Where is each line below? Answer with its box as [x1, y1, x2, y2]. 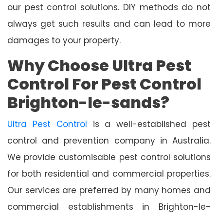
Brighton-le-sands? [7, 91, 169, 113]
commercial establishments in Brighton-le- [7, 200, 211, 213]
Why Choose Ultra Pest [7, 54, 191, 76]
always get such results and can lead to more [7, 18, 211, 30]
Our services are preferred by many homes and [7, 184, 211, 196]
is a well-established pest [87, 118, 211, 130]
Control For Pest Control [7, 73, 201, 95]
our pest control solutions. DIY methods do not [7, 1, 211, 13]
